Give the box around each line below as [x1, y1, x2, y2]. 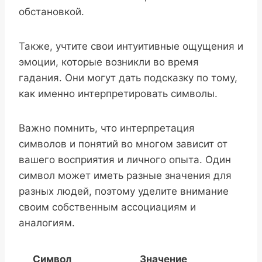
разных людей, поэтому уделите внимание [19, 185, 229, 197]
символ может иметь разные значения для [19, 169, 232, 181]
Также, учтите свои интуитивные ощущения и [19, 40, 243, 52]
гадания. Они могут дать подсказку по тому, [19, 71, 237, 84]
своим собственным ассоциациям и [19, 201, 196, 213]
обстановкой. [19, 5, 84, 18]
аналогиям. [19, 216, 75, 229]
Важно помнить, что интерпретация [19, 122, 195, 134]
